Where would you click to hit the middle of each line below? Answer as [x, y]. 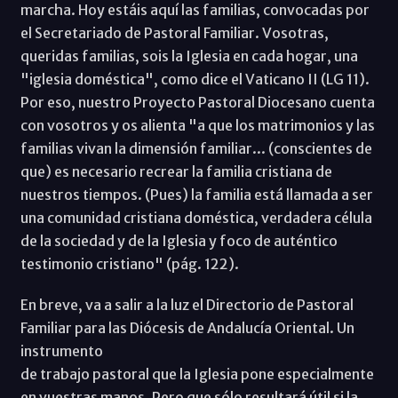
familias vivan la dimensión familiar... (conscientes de [196, 148]
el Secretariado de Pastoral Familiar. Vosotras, [174, 32]
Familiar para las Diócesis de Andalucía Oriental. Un [187, 327]
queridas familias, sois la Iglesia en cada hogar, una [189, 56]
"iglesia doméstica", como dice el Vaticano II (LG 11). [195, 79]
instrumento [61, 350]
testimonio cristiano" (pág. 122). [129, 263]
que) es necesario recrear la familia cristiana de [176, 171]
